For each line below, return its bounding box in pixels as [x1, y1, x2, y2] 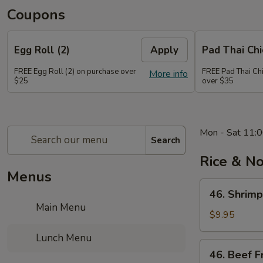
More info [149, 68, 188, 80]
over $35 [202, 76, 234, 86]
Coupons [7, 5, 65, 24]
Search [151, 134, 180, 146]
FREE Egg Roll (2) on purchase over [14, 66, 136, 77]
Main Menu [33, 201, 86, 214]
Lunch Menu [33, 231, 92, 245]
